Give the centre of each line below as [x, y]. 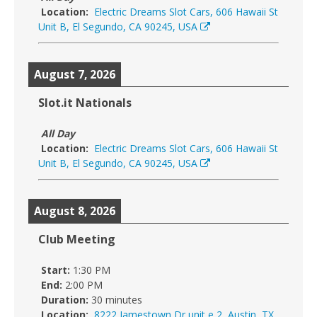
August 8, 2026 [75, 211]
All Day [57, 133]
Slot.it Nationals [85, 102]
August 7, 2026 [75, 74]
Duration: [63, 299]
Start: [54, 270]
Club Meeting [77, 239]
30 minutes [117, 299]
